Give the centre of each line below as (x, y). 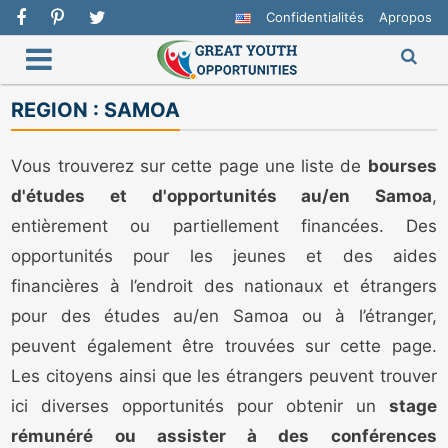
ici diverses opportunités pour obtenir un (200, 406)
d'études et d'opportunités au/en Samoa (221, 196)
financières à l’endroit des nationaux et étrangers (224, 286)
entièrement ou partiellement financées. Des (224, 226)
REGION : (58, 110)
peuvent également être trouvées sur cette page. (224, 346)
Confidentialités (314, 17)
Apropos (405, 17)
